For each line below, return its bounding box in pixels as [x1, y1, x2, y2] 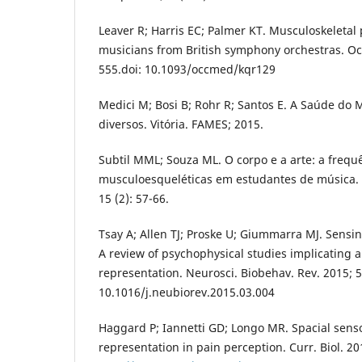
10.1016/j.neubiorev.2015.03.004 [99, 284, 275, 300]
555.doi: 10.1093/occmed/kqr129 [99, 61, 276, 77]
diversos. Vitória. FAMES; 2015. [99, 116, 263, 132]
